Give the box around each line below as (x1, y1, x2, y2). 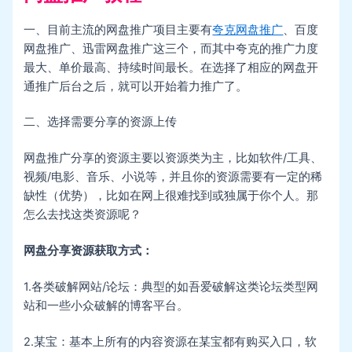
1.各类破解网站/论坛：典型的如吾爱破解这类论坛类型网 (24, 280, 319, 295)
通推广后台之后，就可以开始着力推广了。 (24, 79, 248, 93)
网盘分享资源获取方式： (24, 244, 154, 258)
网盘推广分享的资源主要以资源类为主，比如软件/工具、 (24, 151, 323, 166)
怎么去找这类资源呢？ (24, 207, 142, 222)
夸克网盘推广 (212, 22, 284, 37)
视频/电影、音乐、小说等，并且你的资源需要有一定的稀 (24, 170, 323, 185)
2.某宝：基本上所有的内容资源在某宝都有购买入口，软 (24, 334, 317, 349)
